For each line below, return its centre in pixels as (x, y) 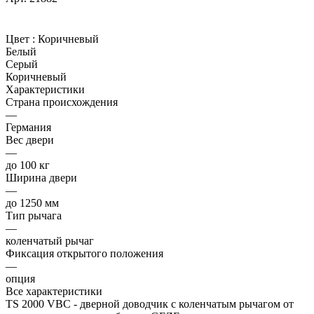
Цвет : (22, 39)
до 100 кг (28, 165)
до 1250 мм (32, 203)
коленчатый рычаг (50, 240)
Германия (28, 127)
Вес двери (30, 139)
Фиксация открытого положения (84, 253)
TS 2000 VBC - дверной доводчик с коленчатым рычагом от (150, 303)
